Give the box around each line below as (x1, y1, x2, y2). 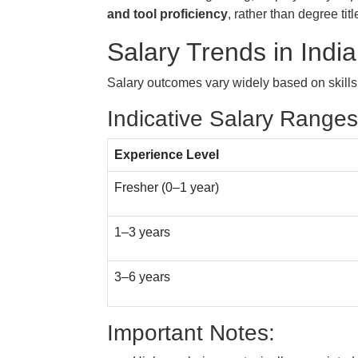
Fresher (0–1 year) (114, 181, 219, 194)
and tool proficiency (107, 7, 228, 21)
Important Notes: (107, 320, 275, 345)
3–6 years (114, 270, 170, 284)
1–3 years (114, 225, 170, 239)
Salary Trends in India (107, 38, 356, 66)
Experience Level (114, 148, 219, 161)
